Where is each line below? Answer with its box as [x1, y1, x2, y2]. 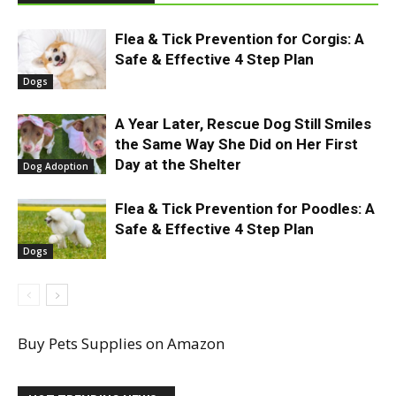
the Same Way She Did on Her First [115, 134, 358, 153]
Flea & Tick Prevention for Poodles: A [115, 199, 375, 217]
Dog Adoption [23, 160, 88, 173]
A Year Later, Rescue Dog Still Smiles [115, 114, 371, 133]
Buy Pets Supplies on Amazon [18, 332, 225, 354]
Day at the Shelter [115, 155, 241, 173]
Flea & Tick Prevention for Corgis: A [115, 29, 364, 48]
